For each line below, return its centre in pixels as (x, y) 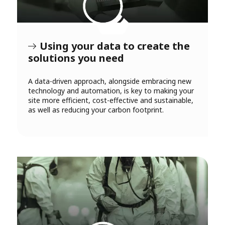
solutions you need (76, 58)
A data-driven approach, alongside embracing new (110, 81)
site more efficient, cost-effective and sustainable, (111, 100)
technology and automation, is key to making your (111, 91)
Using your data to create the (115, 46)
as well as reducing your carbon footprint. (96, 110)
